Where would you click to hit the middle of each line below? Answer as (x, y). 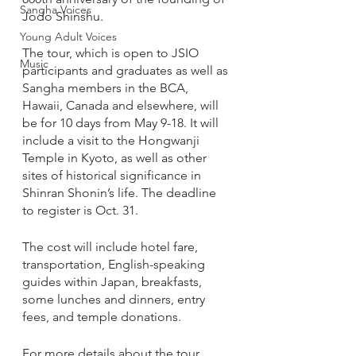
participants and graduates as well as (127, 70)
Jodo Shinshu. (63, 16)
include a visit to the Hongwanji (112, 140)
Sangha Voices (56, 10)
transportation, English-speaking (115, 264)
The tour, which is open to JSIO (112, 53)
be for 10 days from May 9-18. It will (122, 123)
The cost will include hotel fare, (112, 247)
